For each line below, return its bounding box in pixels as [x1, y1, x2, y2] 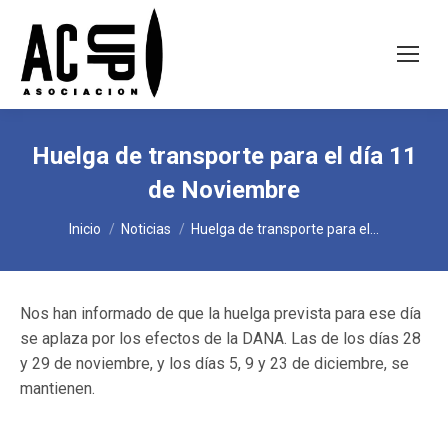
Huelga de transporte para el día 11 [31, 141, 417, 170]
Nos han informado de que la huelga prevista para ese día [20, 303, 421, 323]
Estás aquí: [69, 209, 145, 229]
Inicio [69, 220, 101, 237]
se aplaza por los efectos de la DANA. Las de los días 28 [20, 328, 421, 348]
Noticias [121, 220, 171, 237]
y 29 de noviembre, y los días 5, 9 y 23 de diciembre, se [20, 353, 409, 373]
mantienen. [20, 378, 95, 398]
